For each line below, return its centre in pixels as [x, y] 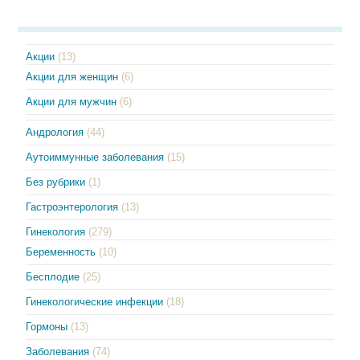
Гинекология [56, 231]
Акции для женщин [72, 76]
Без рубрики [56, 182]
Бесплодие [53, 276]
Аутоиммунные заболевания [95, 157]
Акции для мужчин [72, 101]
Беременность [61, 252]
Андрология [55, 132]
